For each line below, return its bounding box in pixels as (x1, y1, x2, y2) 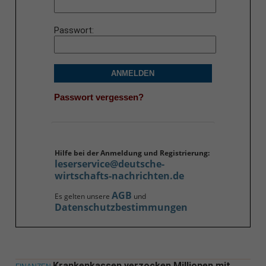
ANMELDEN (111, 69, 155, 78)
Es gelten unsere (54, 191, 112, 202)
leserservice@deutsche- (54, 157, 164, 171)
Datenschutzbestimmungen (54, 201, 188, 214)
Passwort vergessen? (53, 91, 144, 102)
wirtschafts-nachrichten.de (54, 169, 184, 183)
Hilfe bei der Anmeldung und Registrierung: (54, 148, 210, 159)
